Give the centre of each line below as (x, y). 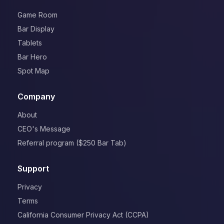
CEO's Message (44, 128)
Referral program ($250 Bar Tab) (72, 142)
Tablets (30, 42)
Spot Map (34, 70)
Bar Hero (32, 56)
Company (36, 96)
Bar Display (36, 28)
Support (33, 168)
